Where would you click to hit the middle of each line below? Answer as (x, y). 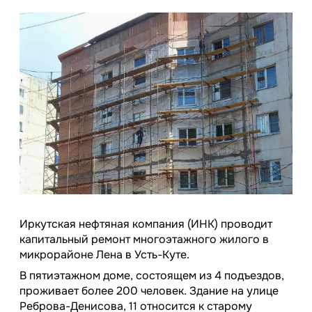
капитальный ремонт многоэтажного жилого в (144, 240)
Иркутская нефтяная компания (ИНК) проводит (146, 224)
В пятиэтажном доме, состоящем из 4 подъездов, (152, 276)
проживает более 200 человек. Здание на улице (149, 291)
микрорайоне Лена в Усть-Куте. (104, 255)
